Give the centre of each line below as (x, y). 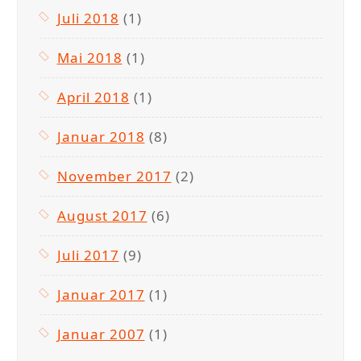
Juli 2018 (88, 18)
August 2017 (102, 215)
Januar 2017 (101, 294)
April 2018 (93, 97)
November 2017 (114, 176)
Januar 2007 (101, 334)
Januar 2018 (101, 136)
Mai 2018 (89, 57)
